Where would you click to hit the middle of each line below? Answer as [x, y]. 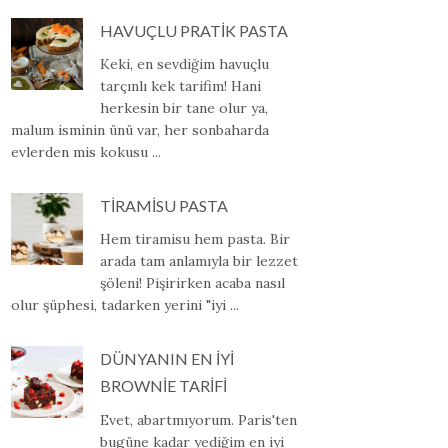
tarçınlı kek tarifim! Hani [180, 86]
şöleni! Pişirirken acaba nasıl [192, 283]
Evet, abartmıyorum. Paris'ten [198, 419]
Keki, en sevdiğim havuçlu [184, 64]
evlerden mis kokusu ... [86, 152]
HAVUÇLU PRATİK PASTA [193, 30]
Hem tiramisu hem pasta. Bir [194, 239]
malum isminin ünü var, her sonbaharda [140, 130]
